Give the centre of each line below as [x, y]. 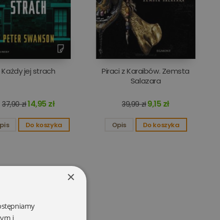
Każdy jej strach [28, 71]
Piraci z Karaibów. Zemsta [146, 71]
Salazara [146, 81]
